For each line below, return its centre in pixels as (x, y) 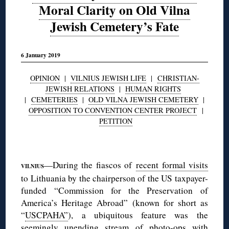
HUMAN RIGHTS (153, 89)
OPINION (45, 78)
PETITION (116, 121)
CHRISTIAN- (178, 78)
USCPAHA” (47, 215)
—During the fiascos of (90, 165)
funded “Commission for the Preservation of (114, 191)
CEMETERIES (54, 100)
